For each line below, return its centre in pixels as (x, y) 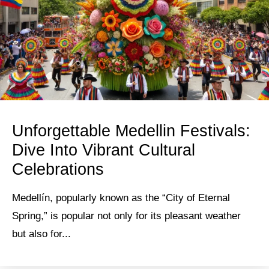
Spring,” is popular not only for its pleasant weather (126, 216)
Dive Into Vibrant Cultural (104, 150)
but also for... (41, 234)
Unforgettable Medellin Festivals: (131, 131)
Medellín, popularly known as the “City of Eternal (121, 198)
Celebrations (58, 170)
